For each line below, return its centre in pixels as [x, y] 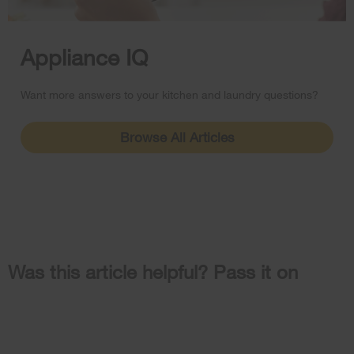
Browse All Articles [177, 137]
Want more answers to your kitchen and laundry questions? [169, 95]
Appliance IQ [84, 57]
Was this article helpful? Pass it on [153, 272]
